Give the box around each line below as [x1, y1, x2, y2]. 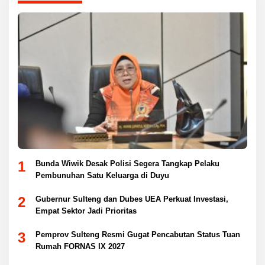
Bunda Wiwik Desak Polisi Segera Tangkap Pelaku [35, 159, 219, 168]
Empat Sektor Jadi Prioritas [35, 206, 137, 215]
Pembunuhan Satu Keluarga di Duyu [35, 170, 169, 180]
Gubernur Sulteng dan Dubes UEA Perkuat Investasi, [35, 194, 228, 203]
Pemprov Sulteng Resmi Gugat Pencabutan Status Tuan [35, 230, 240, 239]
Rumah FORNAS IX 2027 [35, 241, 125, 251]
